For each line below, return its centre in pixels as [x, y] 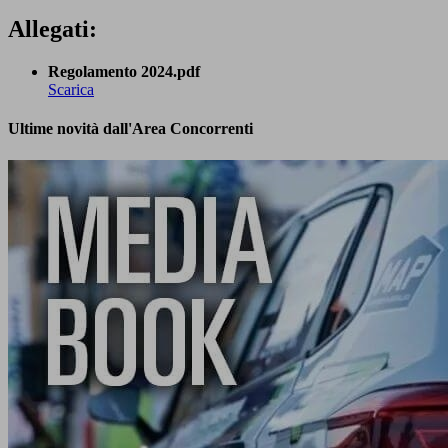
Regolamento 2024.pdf [124, 72]
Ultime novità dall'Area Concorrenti [130, 129]
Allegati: [52, 29]
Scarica [71, 90]
